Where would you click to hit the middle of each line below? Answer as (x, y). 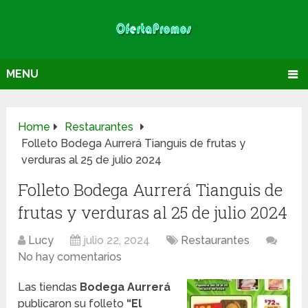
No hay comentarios (70, 257)
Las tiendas (49, 287)
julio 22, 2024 (117, 241)
